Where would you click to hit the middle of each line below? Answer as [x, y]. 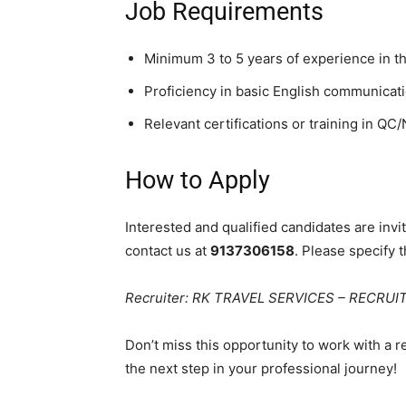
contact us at [168, 251]
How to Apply [198, 181]
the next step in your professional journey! [261, 369]
